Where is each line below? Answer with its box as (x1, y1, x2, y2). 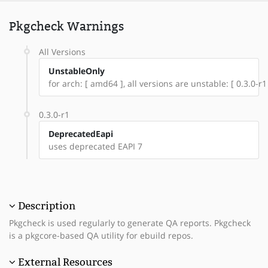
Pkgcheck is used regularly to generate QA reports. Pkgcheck (9, 217, 251, 229)
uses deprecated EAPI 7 (48, 140, 142, 152)
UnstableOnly (48, 65, 105, 77)
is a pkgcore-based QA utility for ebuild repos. (9, 229, 193, 241)
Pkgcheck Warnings (9, 19, 124, 33)
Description (18, 199, 75, 212)
